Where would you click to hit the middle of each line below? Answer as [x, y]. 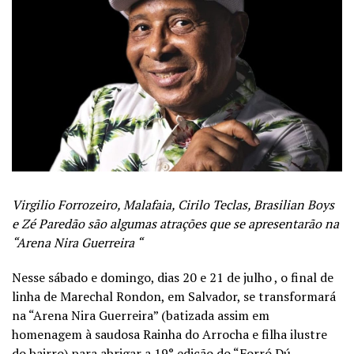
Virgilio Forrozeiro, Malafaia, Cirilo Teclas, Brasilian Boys [173, 204]
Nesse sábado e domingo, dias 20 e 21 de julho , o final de [173, 277]
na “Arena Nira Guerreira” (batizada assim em [141, 315]
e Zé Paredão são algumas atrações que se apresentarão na [175, 223]
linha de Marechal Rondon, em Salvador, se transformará [174, 296]
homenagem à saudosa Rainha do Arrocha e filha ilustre [169, 334]
